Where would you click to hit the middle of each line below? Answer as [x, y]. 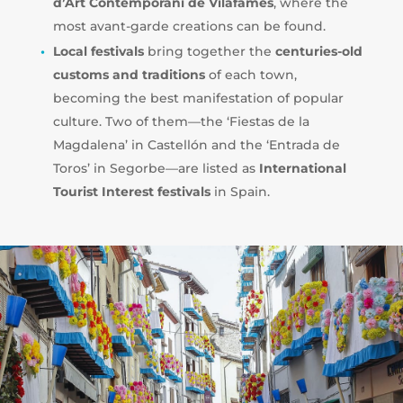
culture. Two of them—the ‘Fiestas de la [181, 121]
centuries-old [318, 51]
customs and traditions [129, 74]
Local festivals [98, 51]
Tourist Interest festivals [131, 191]
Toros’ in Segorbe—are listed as [156, 168]
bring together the [209, 51]
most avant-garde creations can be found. [189, 26]
